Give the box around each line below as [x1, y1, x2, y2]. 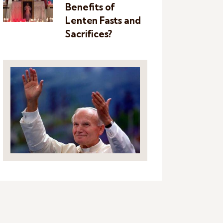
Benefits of [65, 1, 115, 13]
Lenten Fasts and [65, 14, 141, 27]
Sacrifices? [65, 28, 112, 40]
